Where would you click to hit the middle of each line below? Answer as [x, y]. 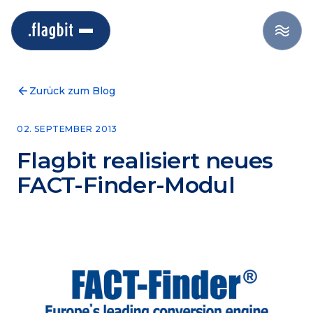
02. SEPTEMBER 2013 [67, 129]
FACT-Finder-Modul [126, 185]
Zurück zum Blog [72, 91]
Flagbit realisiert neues [145, 160]
